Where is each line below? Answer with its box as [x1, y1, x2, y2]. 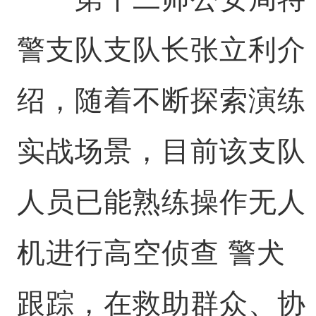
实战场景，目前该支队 [16, 135, 306, 166]
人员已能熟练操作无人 [16, 186, 306, 217]
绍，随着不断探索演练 [16, 85, 306, 116]
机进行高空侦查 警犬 [16, 237, 286, 268]
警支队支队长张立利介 [16, 34, 306, 65]
